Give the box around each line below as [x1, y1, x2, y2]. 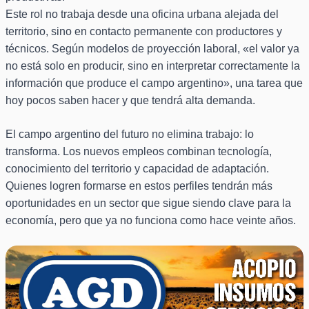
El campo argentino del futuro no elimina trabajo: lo [6, 128, 254, 141]
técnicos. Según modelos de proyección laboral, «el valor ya [6, 43, 299, 55]
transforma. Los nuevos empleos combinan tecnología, [6, 146, 272, 158]
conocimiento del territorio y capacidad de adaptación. [6, 163, 269, 175]
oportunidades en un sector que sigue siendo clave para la [6, 197, 291, 210]
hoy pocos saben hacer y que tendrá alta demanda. [6, 94, 255, 107]
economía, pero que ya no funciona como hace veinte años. [6, 215, 296, 227]
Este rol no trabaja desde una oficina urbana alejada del [6, 8, 279, 21]
